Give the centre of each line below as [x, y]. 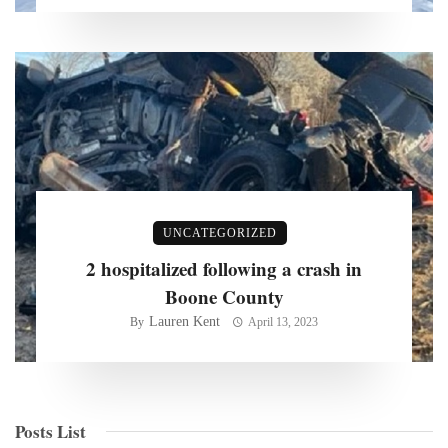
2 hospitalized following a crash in [224, 268]
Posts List [50, 431]
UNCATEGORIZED [220, 232]
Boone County [224, 296]
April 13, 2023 [282, 321]
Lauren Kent [185, 321]
